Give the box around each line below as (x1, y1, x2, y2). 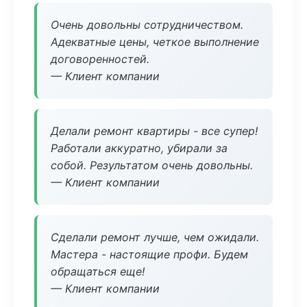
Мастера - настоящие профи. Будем (51, 247, 248, 261)
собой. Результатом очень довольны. (51, 158, 253, 172)
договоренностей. (51, 52, 149, 66)
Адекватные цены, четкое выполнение (51, 35, 259, 49)
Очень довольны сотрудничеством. (51, 18, 243, 32)
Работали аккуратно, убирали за (51, 141, 228, 155)
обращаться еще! (51, 265, 145, 278)
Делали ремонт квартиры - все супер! (51, 124, 258, 138)
